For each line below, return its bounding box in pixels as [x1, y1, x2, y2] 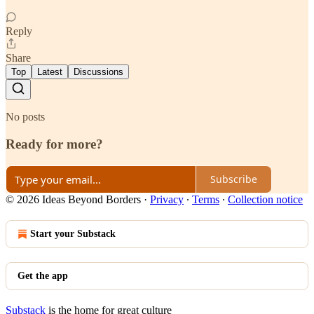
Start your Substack [30, 228, 116, 239]
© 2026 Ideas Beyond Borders [6, 193, 141, 205]
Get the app [18, 270, 68, 281]
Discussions [74, 67, 123, 78]
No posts [6, 111, 45, 123]
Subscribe [210, 172, 257, 186]
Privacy [150, 193, 184, 205]
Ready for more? [6, 136, 103, 151]
